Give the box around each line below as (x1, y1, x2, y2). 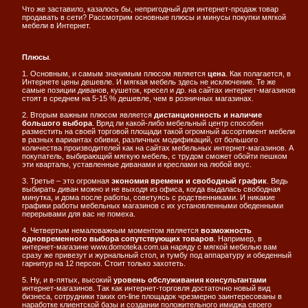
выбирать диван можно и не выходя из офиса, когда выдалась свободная (22, 185, 280, 193)
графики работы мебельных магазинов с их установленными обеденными (22, 201, 283, 210)
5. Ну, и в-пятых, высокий (22, 276, 113, 284)
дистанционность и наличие (152, 111, 262, 119)
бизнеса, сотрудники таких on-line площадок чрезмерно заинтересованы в (22, 292, 282, 300)
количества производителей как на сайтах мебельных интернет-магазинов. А (22, 144, 294, 152)
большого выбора (22, 119, 92, 127)
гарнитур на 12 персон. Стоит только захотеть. (22, 259, 186, 267)
